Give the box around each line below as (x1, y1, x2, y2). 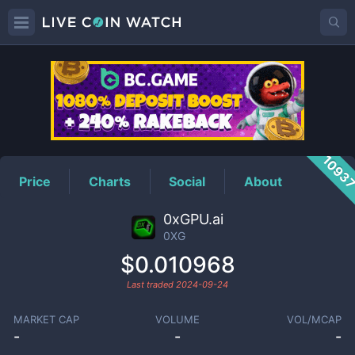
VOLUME (155, 313, 200, 326)
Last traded (127, 279, 176, 290)
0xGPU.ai (163, 211, 223, 227)
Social (169, 173, 206, 189)
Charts (89, 173, 132, 189)
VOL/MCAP (287, 313, 342, 326)
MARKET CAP (13, 313, 79, 326)
